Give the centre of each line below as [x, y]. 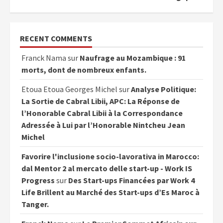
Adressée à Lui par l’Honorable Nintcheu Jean [103, 125]
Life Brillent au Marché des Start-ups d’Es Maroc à [111, 192]
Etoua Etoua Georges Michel [69, 89]
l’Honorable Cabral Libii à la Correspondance [102, 113]
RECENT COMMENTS [56, 39]
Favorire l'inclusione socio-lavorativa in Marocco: [110, 157]
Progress [38, 180]
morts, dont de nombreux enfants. [84, 70]
